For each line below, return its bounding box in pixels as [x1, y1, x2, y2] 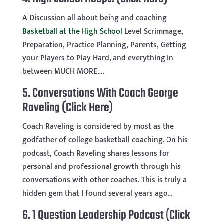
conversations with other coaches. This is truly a [22, 173, 187, 187]
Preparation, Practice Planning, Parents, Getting [22, 38, 186, 52]
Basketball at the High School [22, 25, 122, 38]
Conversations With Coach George [32, 84, 178, 103]
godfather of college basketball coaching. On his [22, 133, 188, 147]
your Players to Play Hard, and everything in [22, 52, 173, 65]
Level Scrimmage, [122, 25, 183, 38]
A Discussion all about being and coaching [22, 11, 166, 25]
